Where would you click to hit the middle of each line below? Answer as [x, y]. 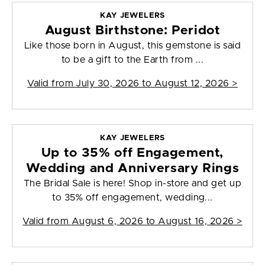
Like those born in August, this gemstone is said [132, 46]
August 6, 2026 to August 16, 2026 [153, 222]
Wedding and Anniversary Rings [132, 169]
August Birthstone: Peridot [132, 31]
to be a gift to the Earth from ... [132, 60]
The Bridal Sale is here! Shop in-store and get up [132, 184]
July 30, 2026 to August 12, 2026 [153, 84]
